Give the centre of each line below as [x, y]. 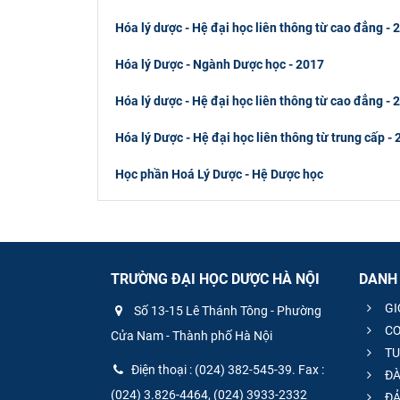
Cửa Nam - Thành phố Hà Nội [192, 336]
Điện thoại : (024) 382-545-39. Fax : [228, 370]
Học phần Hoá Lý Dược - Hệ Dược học [219, 174]
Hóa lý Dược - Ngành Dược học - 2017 [219, 64]
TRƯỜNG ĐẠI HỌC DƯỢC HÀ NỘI [215, 279]
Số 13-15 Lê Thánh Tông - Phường [226, 311]
